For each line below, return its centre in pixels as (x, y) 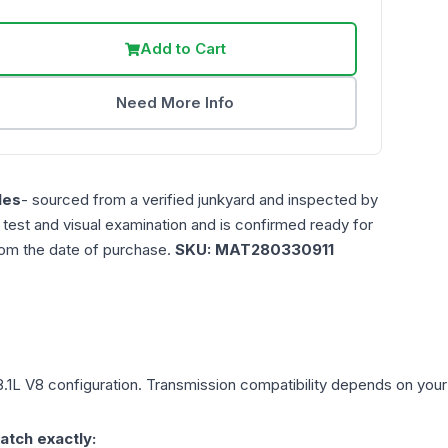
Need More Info (175, 103)
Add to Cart (182, 49)
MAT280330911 (274, 250)
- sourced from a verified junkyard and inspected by (199, 200)
